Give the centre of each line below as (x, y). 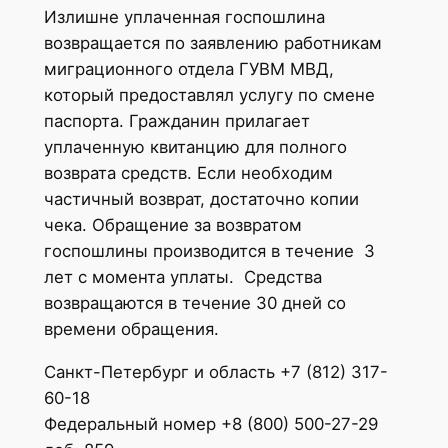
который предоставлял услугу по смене (209, 94)
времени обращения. (131, 328)
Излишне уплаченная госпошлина (184, 16)
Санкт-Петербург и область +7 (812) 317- (215, 371)
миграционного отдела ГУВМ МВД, (188, 68)
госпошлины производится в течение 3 (209, 250)
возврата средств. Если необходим (188, 172)
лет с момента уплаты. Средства (182, 276)
